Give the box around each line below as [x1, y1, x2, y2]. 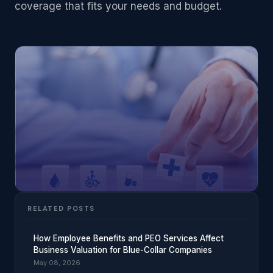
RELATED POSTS [27, 204, 95, 213]
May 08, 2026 [34, 258, 80, 268]
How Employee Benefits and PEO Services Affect [34, 233, 224, 244]
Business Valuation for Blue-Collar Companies [34, 245, 212, 255]
